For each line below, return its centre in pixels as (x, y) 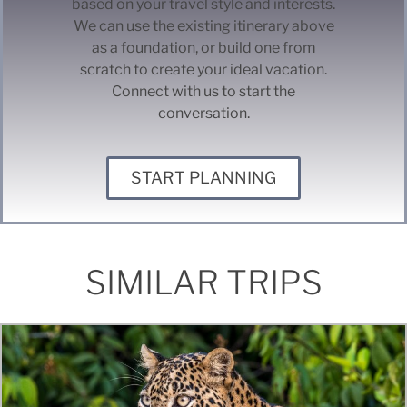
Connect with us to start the (203, 92)
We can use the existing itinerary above (203, 26)
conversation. (203, 114)
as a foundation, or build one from (203, 48)
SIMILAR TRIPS (203, 282)
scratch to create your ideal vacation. (203, 70)
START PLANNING (203, 177)
